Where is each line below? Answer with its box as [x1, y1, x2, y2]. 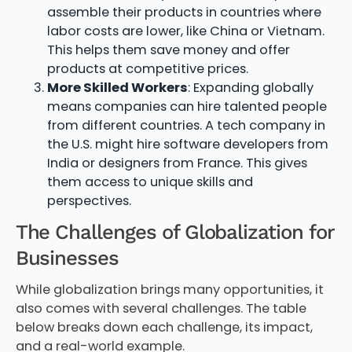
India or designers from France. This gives [46, 153, 307, 172]
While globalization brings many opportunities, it [15, 280, 324, 299]
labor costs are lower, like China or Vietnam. [46, 21, 324, 40]
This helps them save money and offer [46, 40, 290, 59]
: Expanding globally [187, 78, 313, 97]
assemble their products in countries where [46, 2, 321, 21]
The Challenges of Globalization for [15, 220, 334, 244]
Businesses [15, 246, 119, 270]
